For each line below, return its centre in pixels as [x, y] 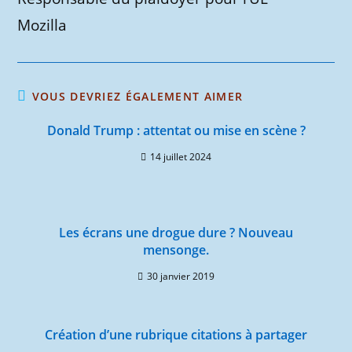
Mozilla [42, 25]
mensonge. [176, 250]
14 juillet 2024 [181, 157]
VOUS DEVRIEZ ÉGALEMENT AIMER [137, 96]
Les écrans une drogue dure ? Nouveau [176, 233]
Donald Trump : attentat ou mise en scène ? [176, 130]
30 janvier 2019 [181, 276]
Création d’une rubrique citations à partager [176, 335]
